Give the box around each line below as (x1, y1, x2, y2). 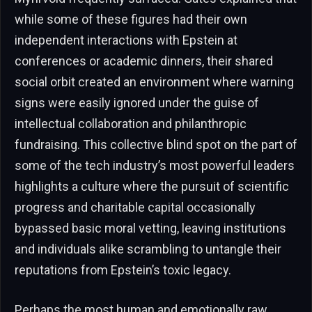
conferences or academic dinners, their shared (15, 53, 273, 68)
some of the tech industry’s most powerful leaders (15, 157, 295, 173)
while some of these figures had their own (15, 11, 247, 26)
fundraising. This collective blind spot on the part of (15, 136, 297, 152)
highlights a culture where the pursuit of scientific (15, 178, 289, 194)
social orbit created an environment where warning (15, 74, 294, 89)
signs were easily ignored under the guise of (15, 95, 259, 110)
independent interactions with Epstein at (15, 32, 237, 47)
